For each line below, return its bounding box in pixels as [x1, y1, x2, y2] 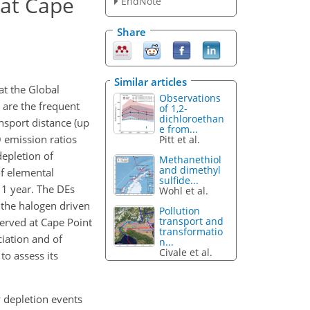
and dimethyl [159, 163, 221, 176]
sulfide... [159, 173, 199, 187]
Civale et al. [159, 245, 213, 259]
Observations [159, 91, 221, 105]
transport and [159, 214, 224, 228]
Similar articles [114, 75, 187, 89]
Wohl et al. [159, 183, 209, 197]
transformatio [159, 224, 224, 238]
